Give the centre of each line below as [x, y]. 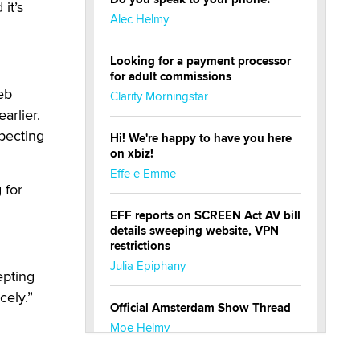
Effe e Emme [143, 174]
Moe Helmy [140, 328]
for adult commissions [171, 77]
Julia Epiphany [148, 266]
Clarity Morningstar [159, 96]
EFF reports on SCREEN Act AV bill [205, 216]
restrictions [140, 246]
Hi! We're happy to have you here [201, 139]
